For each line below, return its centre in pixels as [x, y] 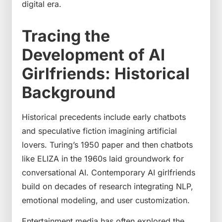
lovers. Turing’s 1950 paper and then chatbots [107, 144]
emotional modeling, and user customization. [106, 200]
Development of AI [93, 55]
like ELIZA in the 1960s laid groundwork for [103, 158]
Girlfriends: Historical [106, 73]
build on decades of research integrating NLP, [108, 186]
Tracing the [66, 36]
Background [69, 92]
